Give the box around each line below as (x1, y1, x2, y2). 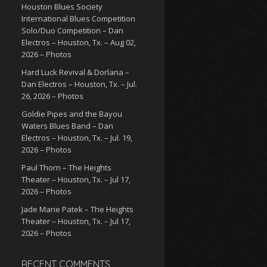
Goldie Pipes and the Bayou (21, 108, 122, 119)
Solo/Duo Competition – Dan (21, 25, 123, 36)
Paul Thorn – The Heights (21, 162, 111, 173)
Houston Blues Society (21, 1, 103, 12)
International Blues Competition (21, 13, 135, 24)
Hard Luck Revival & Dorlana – (21, 67, 129, 77)
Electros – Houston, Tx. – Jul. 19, (21, 132, 132, 143)
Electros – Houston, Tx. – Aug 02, (21, 37, 136, 48)
